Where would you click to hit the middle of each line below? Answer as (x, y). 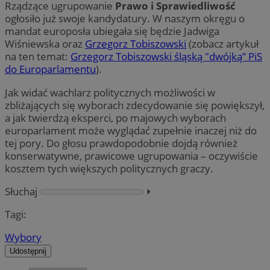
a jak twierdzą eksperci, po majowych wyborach (115, 118)
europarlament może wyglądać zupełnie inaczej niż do (131, 130)
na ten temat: (38, 57)
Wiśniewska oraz (45, 44)
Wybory (23, 237)
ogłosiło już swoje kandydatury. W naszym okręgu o (125, 19)
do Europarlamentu (50, 69)
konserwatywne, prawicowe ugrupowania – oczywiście (131, 155)
